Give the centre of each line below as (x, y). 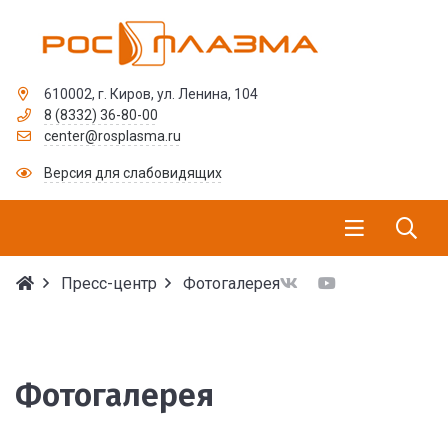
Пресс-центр (109, 283)
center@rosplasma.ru (112, 136)
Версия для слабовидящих (132, 173)
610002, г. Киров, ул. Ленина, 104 (150, 94)
